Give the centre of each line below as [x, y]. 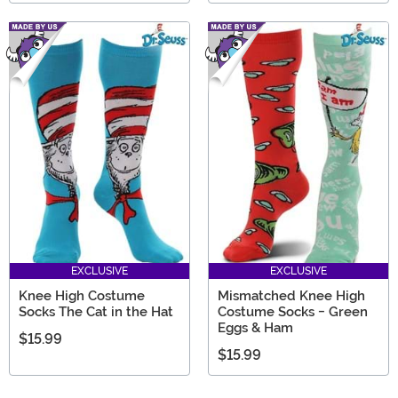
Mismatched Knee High [291, 295]
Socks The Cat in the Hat [96, 311]
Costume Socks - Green [293, 311]
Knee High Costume [82, 295]
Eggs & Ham [255, 327]
